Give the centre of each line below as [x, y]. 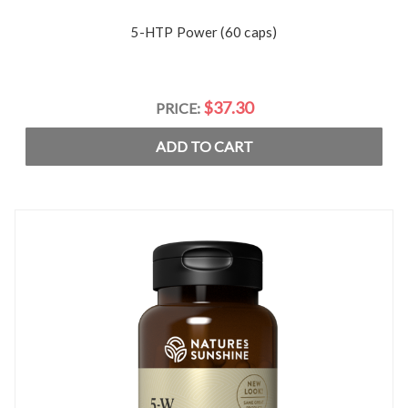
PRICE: [179, 108]
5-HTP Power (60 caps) [204, 32]
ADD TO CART [204, 146]
